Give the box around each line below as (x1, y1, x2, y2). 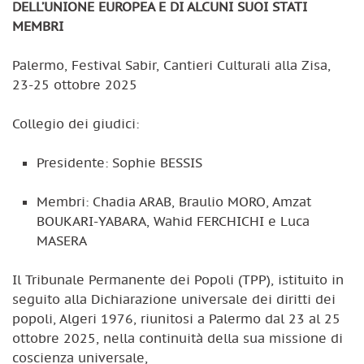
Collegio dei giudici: (12, 115, 139, 132)
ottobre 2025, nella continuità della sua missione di (12, 329, 343, 346)
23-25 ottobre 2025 (12, 76, 137, 93)
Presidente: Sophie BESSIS (37, 154, 202, 171)
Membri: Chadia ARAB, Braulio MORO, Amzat (37, 193, 311, 210)
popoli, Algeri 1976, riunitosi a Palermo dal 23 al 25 (12, 310, 340, 327)
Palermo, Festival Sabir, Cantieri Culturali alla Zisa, (12, 56, 331, 73)
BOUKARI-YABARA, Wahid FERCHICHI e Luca (37, 212, 310, 229)
